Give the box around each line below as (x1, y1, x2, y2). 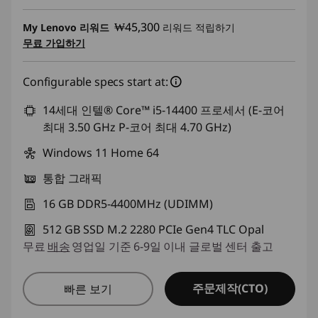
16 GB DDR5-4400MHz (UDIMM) (43, 195, 213, 212)
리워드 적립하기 (160, 20, 235, 34)
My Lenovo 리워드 (23, 20, 109, 34)
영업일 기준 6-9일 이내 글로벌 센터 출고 (72, 238, 273, 254)
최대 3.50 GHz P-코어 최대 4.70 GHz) (43, 119, 231, 135)
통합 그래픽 (43, 170, 102, 186)
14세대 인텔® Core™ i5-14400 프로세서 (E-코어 (43, 102, 285, 118)
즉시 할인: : (35, 6, 94, 23)
